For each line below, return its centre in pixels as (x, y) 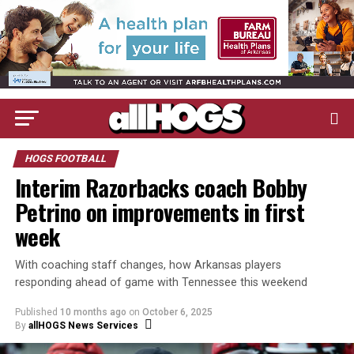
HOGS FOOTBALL (66, 158)
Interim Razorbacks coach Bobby (161, 187)
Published (36, 312)
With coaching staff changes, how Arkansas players (148, 265)
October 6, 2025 (177, 312)
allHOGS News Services (83, 326)
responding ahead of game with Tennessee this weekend (161, 282)
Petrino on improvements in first (160, 212)
